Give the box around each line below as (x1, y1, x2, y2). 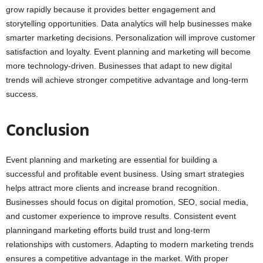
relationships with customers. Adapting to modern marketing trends (6, 240, 254, 249)
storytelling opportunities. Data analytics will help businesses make (6, 19, 252, 29)
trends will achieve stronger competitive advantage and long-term (6, 75, 248, 85)
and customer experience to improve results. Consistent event (6, 211, 236, 221)
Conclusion (6, 119, 94, 141)
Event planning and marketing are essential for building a (6, 155, 217, 165)
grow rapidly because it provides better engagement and (6, 5, 215, 15)
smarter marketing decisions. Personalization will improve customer (6, 33, 255, 43)
